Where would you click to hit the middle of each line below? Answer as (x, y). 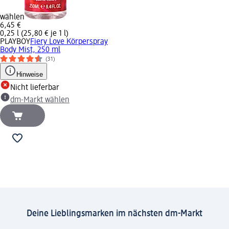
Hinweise (30, 74)
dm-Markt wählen (40, 100)
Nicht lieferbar (35, 88)
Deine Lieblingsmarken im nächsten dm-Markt (114, 213)
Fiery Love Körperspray (69, 42)
